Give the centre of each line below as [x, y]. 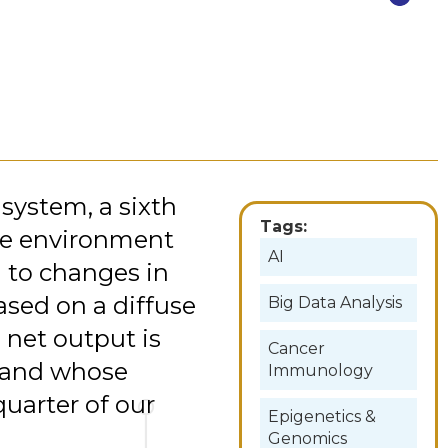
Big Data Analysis [335, 302]
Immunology [321, 370]
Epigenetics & [322, 416]
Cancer [297, 348]
